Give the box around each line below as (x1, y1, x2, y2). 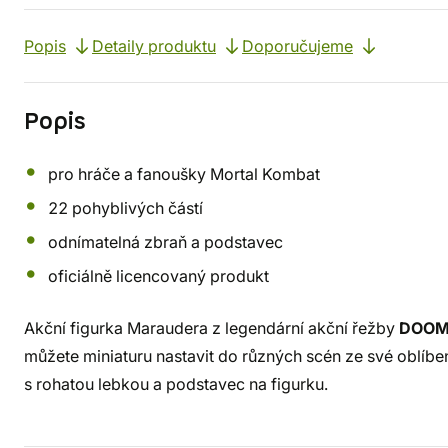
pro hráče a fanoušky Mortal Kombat (48, 164, 320, 184)
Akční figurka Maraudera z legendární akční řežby (24, 318, 399, 338)
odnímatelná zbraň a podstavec (48, 232, 283, 252)
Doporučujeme (242, 36, 353, 56)
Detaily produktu (92, 36, 216, 56)
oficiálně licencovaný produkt (48, 266, 269, 286)
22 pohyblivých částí (48, 198, 203, 218)
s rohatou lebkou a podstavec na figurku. (24, 374, 328, 394)
